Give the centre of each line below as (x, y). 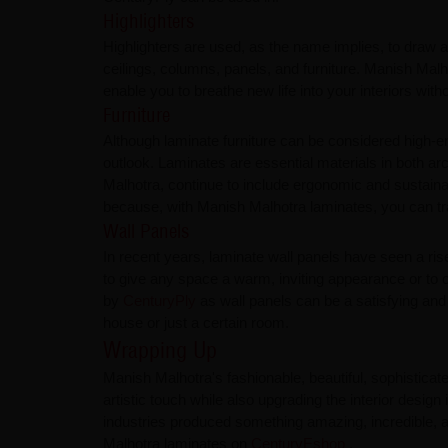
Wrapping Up (159, 350)
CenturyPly (161, 301)
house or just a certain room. (195, 323)
